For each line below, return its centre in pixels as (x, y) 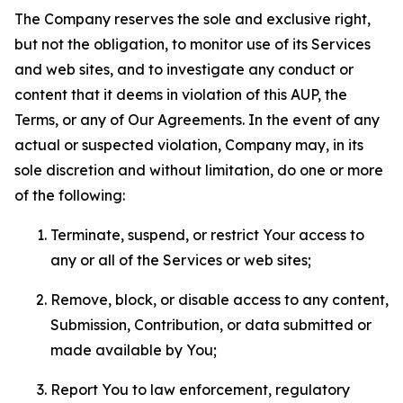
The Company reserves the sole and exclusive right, (193, 19)
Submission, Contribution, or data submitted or (211, 325)
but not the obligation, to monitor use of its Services (193, 44)
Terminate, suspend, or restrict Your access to (207, 235)
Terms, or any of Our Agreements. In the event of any (197, 120)
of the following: (70, 195)
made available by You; (134, 350)
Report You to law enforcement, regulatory (200, 390)
